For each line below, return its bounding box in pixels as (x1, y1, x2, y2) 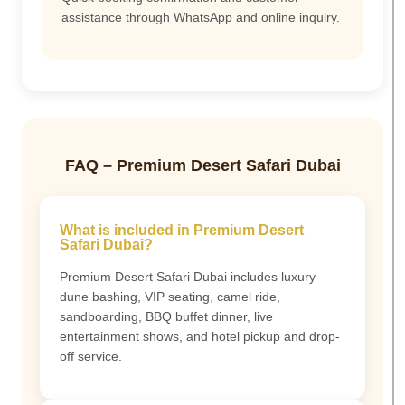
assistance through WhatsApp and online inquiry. (61, 9, 340, 24)
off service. (60, 349, 122, 364)
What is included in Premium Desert (60, 222, 304, 239)
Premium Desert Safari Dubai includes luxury (60, 269, 316, 285)
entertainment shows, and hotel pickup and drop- (60, 329, 340, 344)
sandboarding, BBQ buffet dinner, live (60, 309, 273, 325)
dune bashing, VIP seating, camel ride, (60, 289, 280, 305)
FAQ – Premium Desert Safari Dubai (64, 156, 341, 175)
